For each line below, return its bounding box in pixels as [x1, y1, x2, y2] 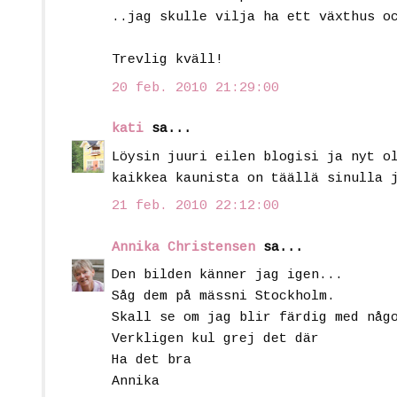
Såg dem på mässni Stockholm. [112, 289, 335, 305]
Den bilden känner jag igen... [112, 268, 343, 284]
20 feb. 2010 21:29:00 [112, 80, 279, 96]
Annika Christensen [112, 239, 255, 255]
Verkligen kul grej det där [112, 331, 319, 347]
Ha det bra [112, 353, 191, 369]
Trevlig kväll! [112, 52, 223, 68]
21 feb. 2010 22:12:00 [112, 198, 279, 214]
